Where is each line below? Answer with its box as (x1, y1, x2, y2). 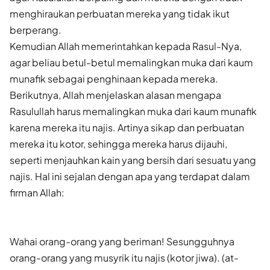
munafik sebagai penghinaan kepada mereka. (10, 72, 218, 85)
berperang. (10, 23, 61, 36)
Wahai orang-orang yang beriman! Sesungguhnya (10, 234, 234, 248)
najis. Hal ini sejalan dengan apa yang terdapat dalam (10, 169, 250, 183)
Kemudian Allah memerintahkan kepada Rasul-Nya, (10, 39, 242, 52)
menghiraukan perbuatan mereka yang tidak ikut (10, 7, 230, 20)
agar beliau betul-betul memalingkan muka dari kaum (10, 55, 253, 69)
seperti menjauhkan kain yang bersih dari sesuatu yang (10, 153, 256, 166)
